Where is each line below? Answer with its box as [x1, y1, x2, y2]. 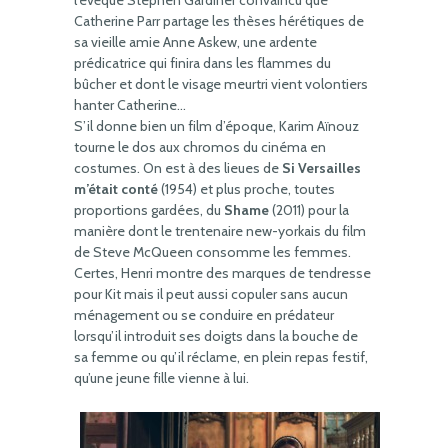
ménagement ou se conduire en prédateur [74, 306, 334, 324]
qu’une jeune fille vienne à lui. [74, 369, 249, 387]
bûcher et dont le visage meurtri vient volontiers [74, 75, 368, 93]
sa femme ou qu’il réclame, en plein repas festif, [74, 348, 368, 366]
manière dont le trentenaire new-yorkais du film [74, 222, 366, 240]
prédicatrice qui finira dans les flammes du [74, 54, 331, 72]
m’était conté [74, 180, 158, 198]
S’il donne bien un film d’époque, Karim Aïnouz [74, 117, 359, 135]
